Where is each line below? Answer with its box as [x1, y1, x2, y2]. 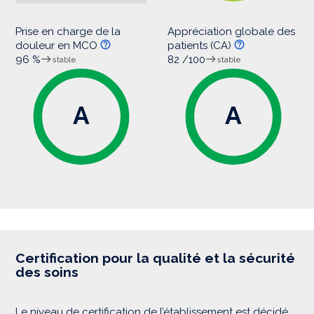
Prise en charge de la [15, 25, 121, 38]
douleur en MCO [15, 39, 100, 52]
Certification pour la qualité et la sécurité [15, 250, 295, 266]
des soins [15, 264, 78, 280]
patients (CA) [168, 39, 234, 52]
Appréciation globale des [168, 25, 295, 38]
